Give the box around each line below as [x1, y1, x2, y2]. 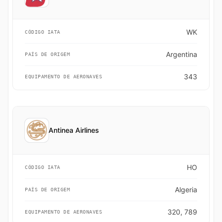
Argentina [166, 50, 197, 58]
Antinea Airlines [49, 126, 99, 134]
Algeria [175, 185, 197, 194]
